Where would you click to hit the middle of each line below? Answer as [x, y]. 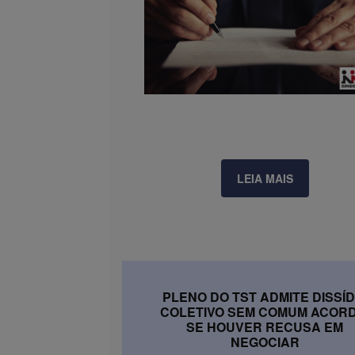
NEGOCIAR [265, 342]
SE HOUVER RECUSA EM [265, 326]
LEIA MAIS [265, 178]
